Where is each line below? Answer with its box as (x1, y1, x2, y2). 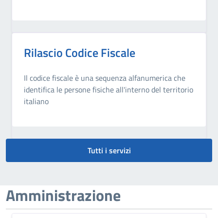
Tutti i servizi (87, 144, 131, 156)
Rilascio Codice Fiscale (24, 43, 135, 61)
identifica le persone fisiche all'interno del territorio (24, 83, 193, 95)
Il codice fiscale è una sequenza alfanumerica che (24, 72, 185, 84)
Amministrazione (6, 183, 121, 207)
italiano (24, 95, 49, 107)
